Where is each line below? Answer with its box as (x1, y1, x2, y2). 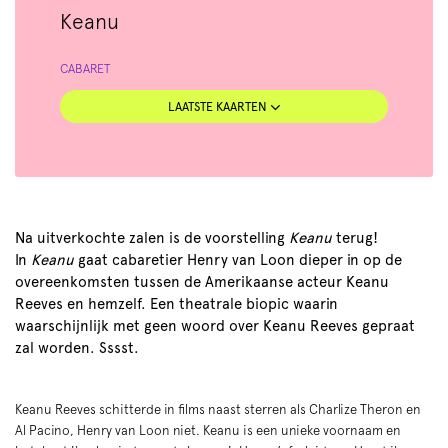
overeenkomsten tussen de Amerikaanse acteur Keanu (15, 273, 389, 291)
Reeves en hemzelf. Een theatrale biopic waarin (15, 295, 338, 313)
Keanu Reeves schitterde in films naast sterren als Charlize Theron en (15, 402, 421, 417)
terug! (332, 229, 378, 247)
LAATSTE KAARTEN (167, 99, 270, 114)
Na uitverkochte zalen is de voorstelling (15, 229, 289, 247)
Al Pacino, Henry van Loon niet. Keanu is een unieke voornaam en (15, 423, 401, 438)
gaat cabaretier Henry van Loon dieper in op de (74, 251, 402, 269)
